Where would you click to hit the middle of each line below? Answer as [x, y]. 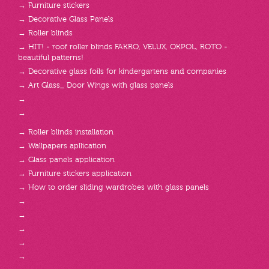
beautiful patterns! [51, 58]
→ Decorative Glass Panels [66, 19]
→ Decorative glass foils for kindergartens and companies [122, 71]
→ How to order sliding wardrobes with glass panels [113, 187]
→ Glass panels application [66, 160]
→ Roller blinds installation [66, 132]
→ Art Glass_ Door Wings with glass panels [96, 85]
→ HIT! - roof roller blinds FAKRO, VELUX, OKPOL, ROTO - [123, 47]
